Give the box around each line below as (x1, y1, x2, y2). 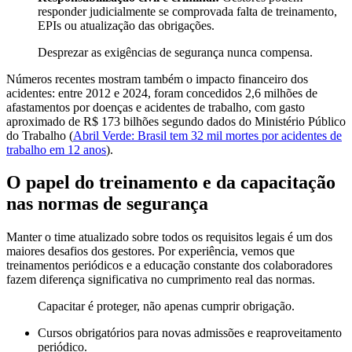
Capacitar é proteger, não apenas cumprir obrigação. (38, 299, 295, 313)
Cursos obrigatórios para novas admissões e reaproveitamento (38, 326, 342, 340)
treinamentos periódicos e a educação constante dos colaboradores (6, 258, 332, 273)
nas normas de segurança (6, 193, 208, 214)
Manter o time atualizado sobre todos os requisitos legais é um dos (6, 230, 332, 244)
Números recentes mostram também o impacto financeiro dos (6, 71, 308, 86)
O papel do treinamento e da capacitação (6, 172, 335, 193)
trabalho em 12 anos (6, 142, 106, 156)
